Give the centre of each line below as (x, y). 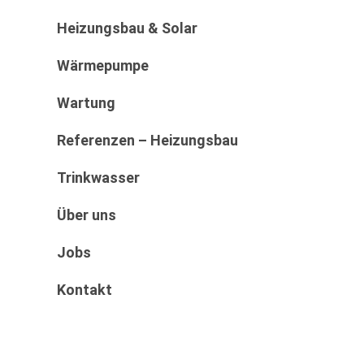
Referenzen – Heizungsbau (147, 140)
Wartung (86, 102)
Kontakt (84, 289)
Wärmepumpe (103, 65)
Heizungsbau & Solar (127, 28)
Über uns (87, 214)
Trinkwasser (98, 177)
